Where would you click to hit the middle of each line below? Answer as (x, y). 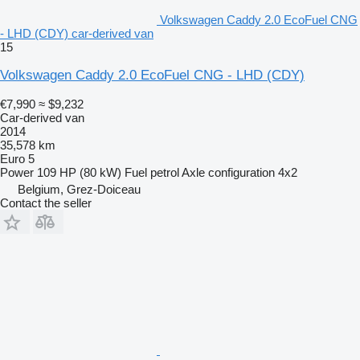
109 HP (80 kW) (79, 172)
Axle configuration (228, 172)
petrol (165, 172)
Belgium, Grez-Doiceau (79, 189)
